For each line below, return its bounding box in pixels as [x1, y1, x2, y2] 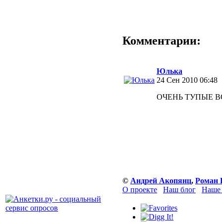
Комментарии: [122, 34, 201, 47]
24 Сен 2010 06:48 [157, 75, 218, 84]
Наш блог [163, 185, 196, 194]
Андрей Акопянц [130, 176, 191, 185]
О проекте [122, 185, 157, 194]
